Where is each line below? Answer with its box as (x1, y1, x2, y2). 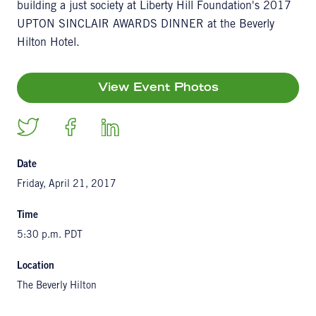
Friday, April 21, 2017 (17, 180, 116, 190)
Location (17, 262, 54, 272)
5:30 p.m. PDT (17, 231, 83, 241)
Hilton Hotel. (17, 37, 80, 49)
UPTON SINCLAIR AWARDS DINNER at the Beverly (17, 19, 274, 30)
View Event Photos (97, 83, 219, 94)
